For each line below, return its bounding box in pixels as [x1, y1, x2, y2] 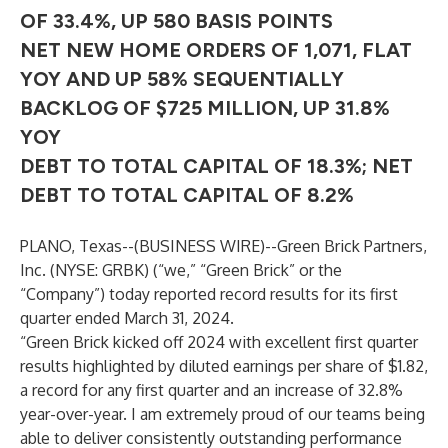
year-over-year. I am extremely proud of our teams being [20, 404, 425, 424]
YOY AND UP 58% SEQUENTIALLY [20, 67, 344, 91]
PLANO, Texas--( [20, 236, 139, 256]
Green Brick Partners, [277, 236, 427, 256]
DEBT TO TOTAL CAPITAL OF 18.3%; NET [20, 154, 413, 178]
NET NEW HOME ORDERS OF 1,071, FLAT [20, 38, 412, 62]
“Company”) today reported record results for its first [20, 284, 398, 304]
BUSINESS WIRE [139, 236, 260, 256]
